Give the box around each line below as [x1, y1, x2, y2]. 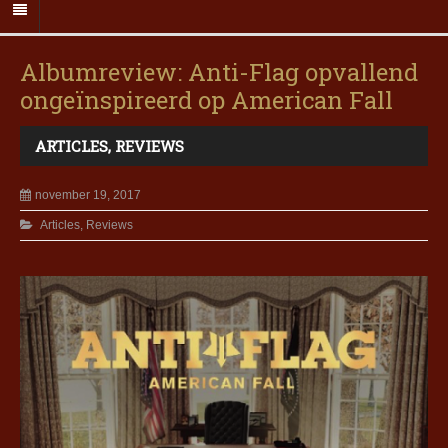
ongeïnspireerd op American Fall [20, 84, 393, 117]
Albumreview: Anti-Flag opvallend [20, 56, 418, 89]
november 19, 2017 [35, 188, 141, 203]
